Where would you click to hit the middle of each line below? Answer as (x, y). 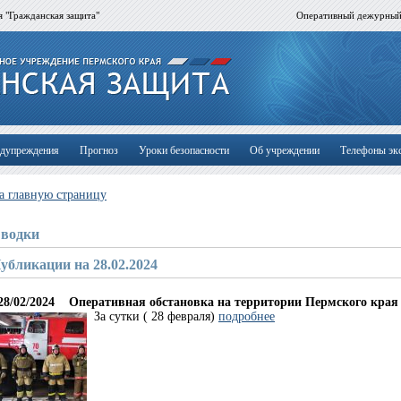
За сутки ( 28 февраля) (156, 317)
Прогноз (98, 150)
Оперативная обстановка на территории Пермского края (232, 303)
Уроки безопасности (183, 150)
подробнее (247, 317)
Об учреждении (284, 150)
